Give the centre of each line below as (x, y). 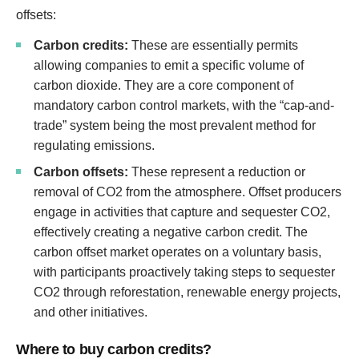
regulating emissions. (94, 145)
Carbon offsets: (81, 172)
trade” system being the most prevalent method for (175, 125)
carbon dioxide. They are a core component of (163, 85)
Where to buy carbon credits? (114, 349)
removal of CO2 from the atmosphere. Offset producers (188, 192)
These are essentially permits (213, 45)
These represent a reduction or (217, 172)
